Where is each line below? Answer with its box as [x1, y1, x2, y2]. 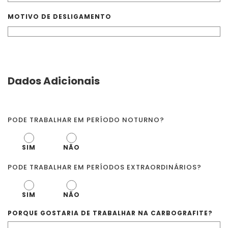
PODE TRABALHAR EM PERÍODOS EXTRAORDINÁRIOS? [8, 162, 202, 172]
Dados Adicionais [8, 74, 100, 88]
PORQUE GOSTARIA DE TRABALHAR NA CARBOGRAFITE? [8, 209, 213, 217]
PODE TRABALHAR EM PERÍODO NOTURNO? [8, 115, 164, 125]
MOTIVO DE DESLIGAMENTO [8, 12, 111, 21]
